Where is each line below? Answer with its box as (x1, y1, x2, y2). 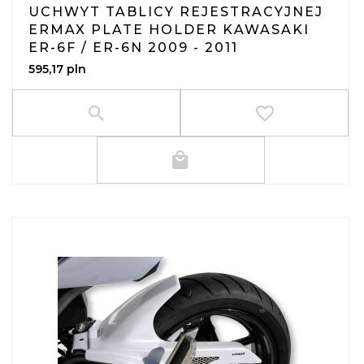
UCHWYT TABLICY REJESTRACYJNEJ (28, 4, 323, 20)
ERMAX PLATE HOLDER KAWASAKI (28, 22, 310, 38)
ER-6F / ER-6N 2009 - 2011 (28, 40, 238, 56)
